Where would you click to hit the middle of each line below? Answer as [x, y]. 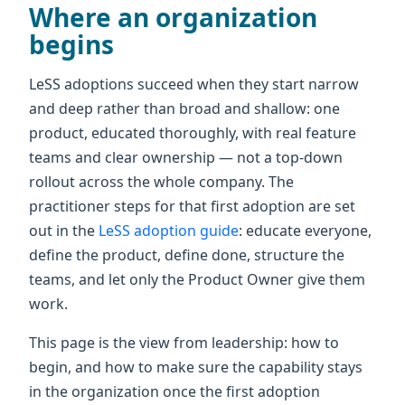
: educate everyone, [305, 230]
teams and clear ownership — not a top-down [186, 157]
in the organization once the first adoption [174, 391]
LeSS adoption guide [169, 230]
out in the [64, 230]
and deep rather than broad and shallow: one [184, 108]
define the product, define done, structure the [187, 254]
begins [71, 44]
